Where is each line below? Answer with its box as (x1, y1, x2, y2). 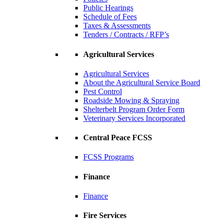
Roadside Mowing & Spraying (83, 96, 179, 105)
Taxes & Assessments (83, 21, 151, 30)
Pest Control (83, 87, 122, 96)
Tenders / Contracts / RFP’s (83, 30, 169, 39)
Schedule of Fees (83, 12, 137, 21)
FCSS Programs (83, 153, 134, 162)
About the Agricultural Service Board (83, 78, 200, 87)
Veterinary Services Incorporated (83, 113, 185, 122)
